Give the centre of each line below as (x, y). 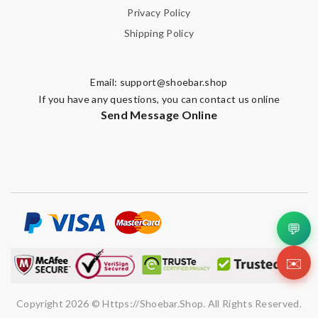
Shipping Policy (159, 33)
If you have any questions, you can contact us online (159, 99)
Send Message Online (159, 115)
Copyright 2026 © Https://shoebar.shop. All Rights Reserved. (159, 304)
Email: (105, 82)
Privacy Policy (159, 13)
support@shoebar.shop (174, 82)
